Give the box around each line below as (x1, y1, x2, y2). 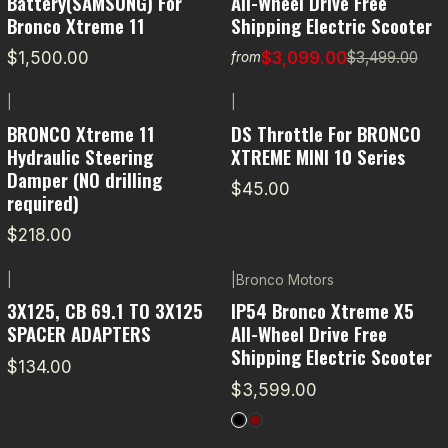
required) (6, 187, 79, 216)
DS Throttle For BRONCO (230, 118, 421, 147)
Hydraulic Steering (6, 141, 153, 170)
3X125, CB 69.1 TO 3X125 (6, 296, 203, 325)
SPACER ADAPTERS (6, 319, 151, 348)
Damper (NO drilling (6, 164, 162, 193)
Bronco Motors (235, 271, 334, 288)
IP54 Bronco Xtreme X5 (230, 296, 414, 325)
